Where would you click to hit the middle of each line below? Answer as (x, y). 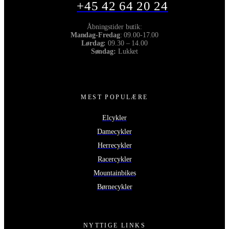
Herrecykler (114, 145)
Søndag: (104, 51)
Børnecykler (114, 187)
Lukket (128, 51)
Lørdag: (95, 43)
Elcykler (114, 118)
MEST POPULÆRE (114, 97)
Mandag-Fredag (95, 35)
